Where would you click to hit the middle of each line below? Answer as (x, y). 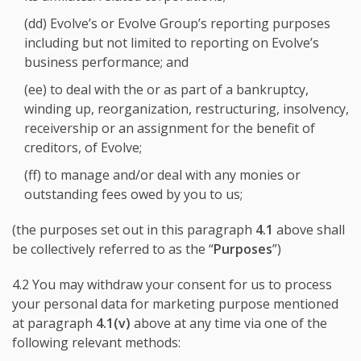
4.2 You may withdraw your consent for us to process (172, 284)
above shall (309, 230)
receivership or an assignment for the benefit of (170, 128)
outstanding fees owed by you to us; (133, 194)
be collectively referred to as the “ (113, 249)
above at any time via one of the (229, 323)
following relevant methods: (96, 342)
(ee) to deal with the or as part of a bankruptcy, (166, 89)
